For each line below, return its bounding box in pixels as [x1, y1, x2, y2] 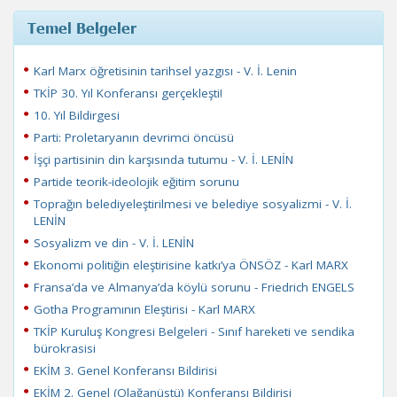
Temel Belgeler [27, 19, 136, 36]
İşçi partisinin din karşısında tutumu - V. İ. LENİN [34, 152, 293, 167]
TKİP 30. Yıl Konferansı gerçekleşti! [34, 85, 222, 101]
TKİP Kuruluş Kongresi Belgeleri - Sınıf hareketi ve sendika [34, 323, 354, 339]
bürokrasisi [34, 340, 96, 356]
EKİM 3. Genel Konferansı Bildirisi [34, 362, 217, 378]
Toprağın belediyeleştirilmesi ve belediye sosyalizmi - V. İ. [34, 196, 352, 212]
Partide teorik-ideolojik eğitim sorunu [34, 174, 239, 190]
